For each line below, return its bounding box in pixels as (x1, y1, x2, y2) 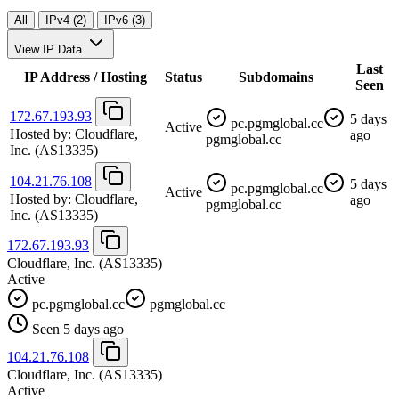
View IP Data (14, 42, 82, 56)
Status (165, 69, 202, 85)
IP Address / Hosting (24, 69, 147, 85)
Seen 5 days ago (32, 321, 124, 337)
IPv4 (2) (45, 12, 86, 27)
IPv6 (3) (104, 12, 145, 27)
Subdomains (239, 69, 313, 85)
